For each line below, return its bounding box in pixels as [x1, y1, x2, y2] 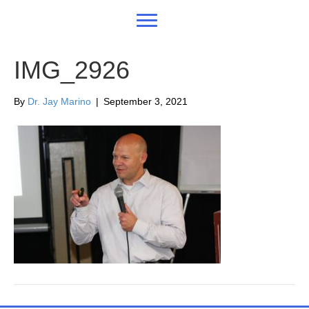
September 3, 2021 [103, 96, 188, 107]
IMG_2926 [14, 56, 130, 84]
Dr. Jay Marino [28, 96, 91, 107]
